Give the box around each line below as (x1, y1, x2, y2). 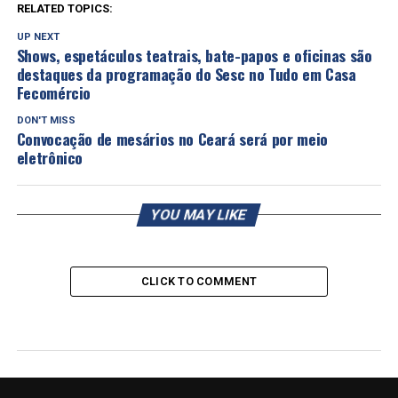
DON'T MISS (16, 114, 76, 126)
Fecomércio (16, 80, 92, 104)
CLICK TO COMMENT (140, 274, 258, 288)
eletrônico (16, 145, 84, 169)
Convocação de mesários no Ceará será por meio (16, 126, 328, 150)
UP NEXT (16, 30, 60, 43)
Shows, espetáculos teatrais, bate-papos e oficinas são (16, 43, 372, 67)
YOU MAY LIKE (149, 205, 250, 223)
